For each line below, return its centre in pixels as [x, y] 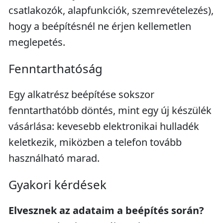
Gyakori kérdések [57, 184]
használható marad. [54, 158]
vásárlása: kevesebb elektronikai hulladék [104, 126]
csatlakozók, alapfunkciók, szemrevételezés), [111, 10]
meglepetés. [37, 42]
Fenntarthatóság [56, 68]
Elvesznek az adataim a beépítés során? [106, 210]
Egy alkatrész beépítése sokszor [81, 94]
